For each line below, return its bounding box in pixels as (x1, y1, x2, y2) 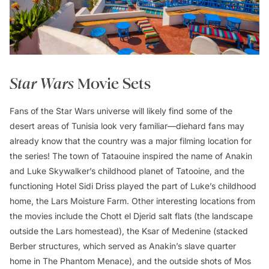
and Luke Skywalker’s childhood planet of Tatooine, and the (10, 166, 244, 177)
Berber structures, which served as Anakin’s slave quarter (10, 241, 236, 252)
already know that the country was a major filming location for (10, 136, 252, 147)
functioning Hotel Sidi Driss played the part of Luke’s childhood (10, 181, 256, 192)
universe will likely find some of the (94, 106, 232, 116)
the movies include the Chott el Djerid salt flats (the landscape (10, 211, 253, 222)
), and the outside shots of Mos (129, 256, 251, 267)
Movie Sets (74, 74, 151, 94)
